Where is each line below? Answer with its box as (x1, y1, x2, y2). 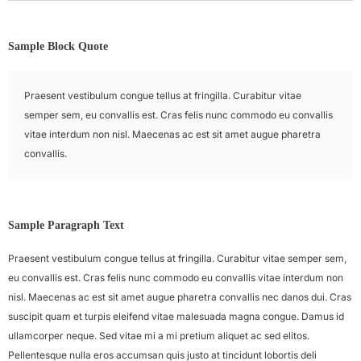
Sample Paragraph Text (8, 219, 124, 231)
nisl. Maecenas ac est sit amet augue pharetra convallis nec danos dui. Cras (8, 291, 351, 303)
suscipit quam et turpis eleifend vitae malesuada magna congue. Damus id (8, 310, 344, 322)
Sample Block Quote (8, 40, 108, 52)
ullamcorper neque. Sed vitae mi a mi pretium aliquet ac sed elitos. (8, 330, 309, 342)
